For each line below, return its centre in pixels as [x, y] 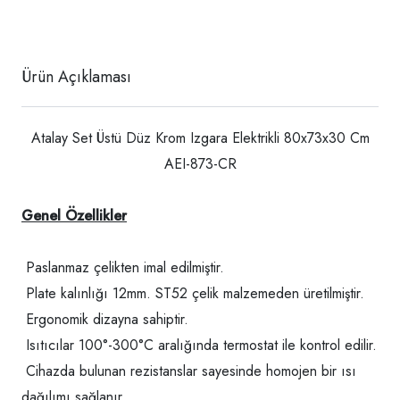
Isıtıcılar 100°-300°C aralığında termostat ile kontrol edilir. [199, 346]
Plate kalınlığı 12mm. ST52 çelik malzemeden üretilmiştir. [193, 294]
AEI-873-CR [200, 164]
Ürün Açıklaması [76, 77]
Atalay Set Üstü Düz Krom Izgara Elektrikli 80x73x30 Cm [200, 138]
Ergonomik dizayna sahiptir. [105, 320]
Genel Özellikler [74, 216]
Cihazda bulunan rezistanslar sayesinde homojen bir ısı [189, 371]
